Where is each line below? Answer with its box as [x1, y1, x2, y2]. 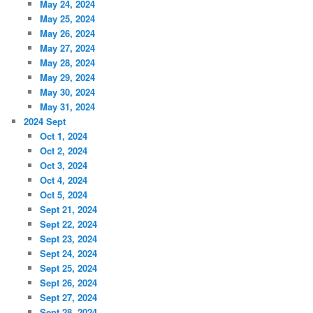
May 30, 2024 [39, 85, 95, 99]
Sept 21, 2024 [39, 202, 97, 216]
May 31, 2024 [39, 99, 95, 113]
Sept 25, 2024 [39, 261, 97, 275]
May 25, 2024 [39, 11, 95, 25]
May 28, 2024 [39, 55, 95, 69]
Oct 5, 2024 [39, 187, 87, 201]
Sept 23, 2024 [39, 231, 97, 245]
